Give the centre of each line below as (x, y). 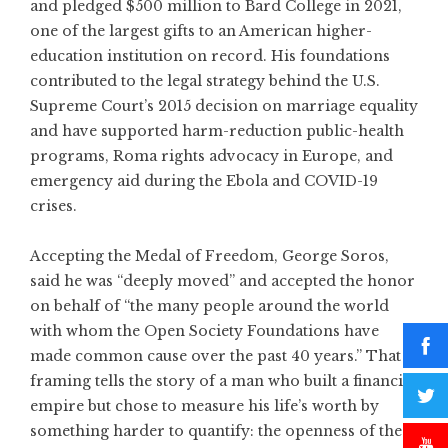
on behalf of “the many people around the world (209, 306)
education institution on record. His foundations (210, 56)
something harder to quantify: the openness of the (216, 431)
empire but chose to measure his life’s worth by (204, 406)
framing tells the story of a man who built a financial (223, 381)
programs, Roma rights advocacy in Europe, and (211, 156)
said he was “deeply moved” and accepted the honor (222, 281)
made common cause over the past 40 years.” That (215, 356)
